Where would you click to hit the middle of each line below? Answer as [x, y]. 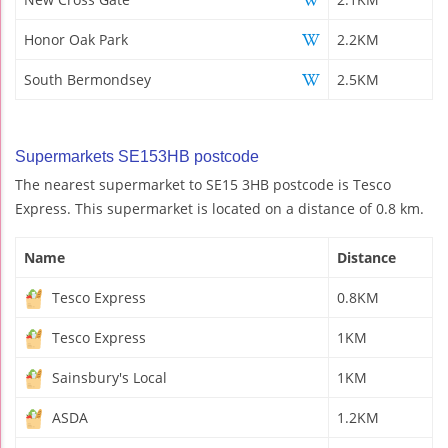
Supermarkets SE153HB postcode [137, 156]
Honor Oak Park [76, 39]
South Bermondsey [87, 79]
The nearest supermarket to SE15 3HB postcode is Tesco [203, 184]
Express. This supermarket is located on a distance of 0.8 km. [219, 208]
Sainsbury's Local [107, 377]
